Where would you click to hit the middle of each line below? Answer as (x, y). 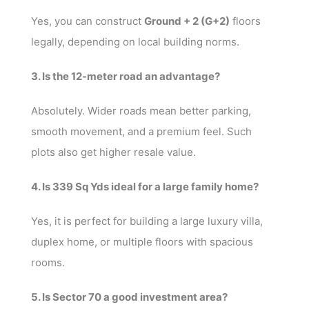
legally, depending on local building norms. (135, 41)
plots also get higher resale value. (113, 152)
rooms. (48, 262)
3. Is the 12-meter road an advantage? (126, 76)
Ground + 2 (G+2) (187, 21)
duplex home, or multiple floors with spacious (142, 241)
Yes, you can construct (88, 21)
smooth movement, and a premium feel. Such (141, 131)
